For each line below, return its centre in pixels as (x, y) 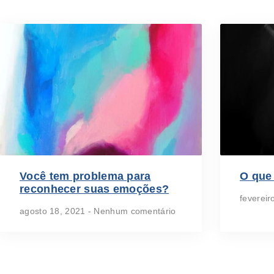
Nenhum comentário (134, 211)
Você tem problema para (85, 176)
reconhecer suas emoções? (94, 189)
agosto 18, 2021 (54, 211)
